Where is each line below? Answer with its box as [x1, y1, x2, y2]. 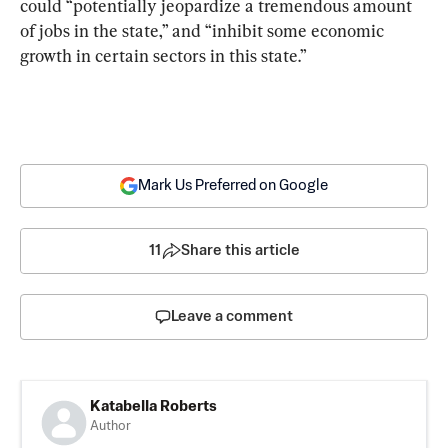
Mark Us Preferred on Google [138, 177, 328, 193]
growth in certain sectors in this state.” [20, 44, 307, 66]
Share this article [180, 242, 300, 258]
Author [90, 419, 131, 433]
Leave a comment [171, 308, 293, 324]
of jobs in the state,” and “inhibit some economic [20, 19, 388, 41]
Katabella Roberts [90, 398, 217, 414]
